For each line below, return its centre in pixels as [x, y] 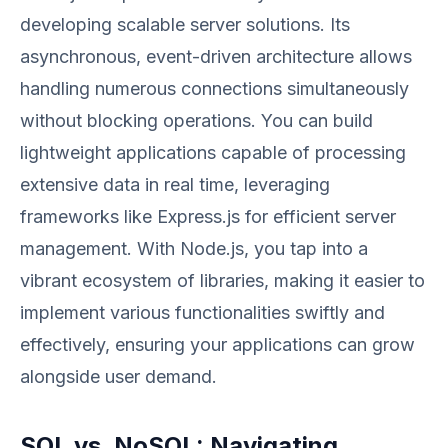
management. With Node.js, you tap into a [194, 248]
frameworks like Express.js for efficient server [208, 216]
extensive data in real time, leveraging [175, 184]
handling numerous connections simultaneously [214, 88]
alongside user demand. [118, 376]
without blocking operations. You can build [196, 120]
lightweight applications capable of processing [213, 152]
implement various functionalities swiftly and [202, 312]
